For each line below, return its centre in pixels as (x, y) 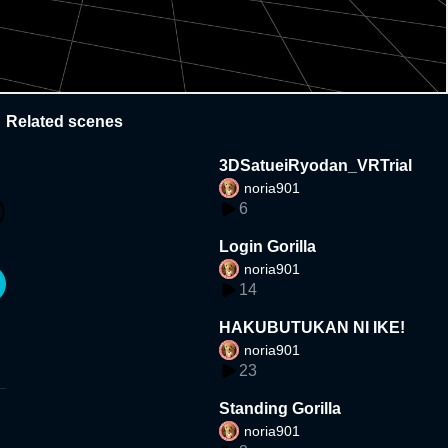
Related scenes (64, 121)
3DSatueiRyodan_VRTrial (316, 165)
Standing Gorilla (280, 408)
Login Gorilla (268, 246)
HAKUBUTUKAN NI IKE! (312, 327)
